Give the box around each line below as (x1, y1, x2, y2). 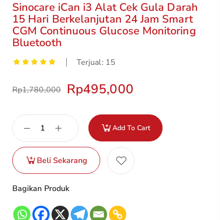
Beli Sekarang (37, 155, 87, 166)
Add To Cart (112, 123, 150, 133)
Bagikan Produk (12, 183, 70, 194)
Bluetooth (12, 35, 62, 50)
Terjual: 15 (77, 57, 115, 68)
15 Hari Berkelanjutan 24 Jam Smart (12, 12, 193, 27)
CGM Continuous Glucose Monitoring (12, 24, 196, 38)
